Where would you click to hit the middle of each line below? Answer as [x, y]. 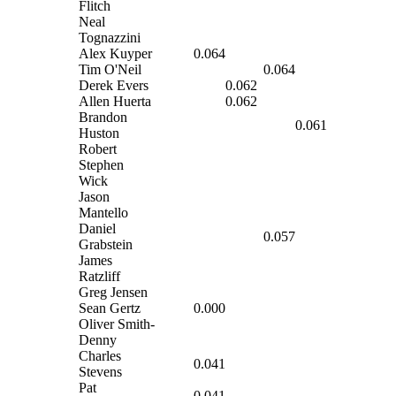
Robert [98, 148]
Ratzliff [99, 276]
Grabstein [106, 244]
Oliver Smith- [117, 324]
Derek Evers [114, 85]
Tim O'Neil [110, 69]
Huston [99, 133]
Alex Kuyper [115, 53]
